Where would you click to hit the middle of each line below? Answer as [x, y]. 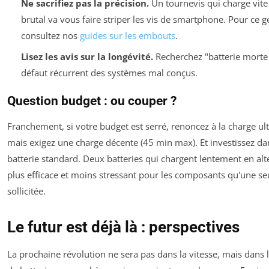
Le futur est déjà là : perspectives [123, 227]
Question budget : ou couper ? [92, 101]
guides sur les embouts [127, 36]
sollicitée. [26, 191]
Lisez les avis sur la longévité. [87, 56]
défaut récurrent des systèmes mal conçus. [109, 72]
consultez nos [50, 36]
